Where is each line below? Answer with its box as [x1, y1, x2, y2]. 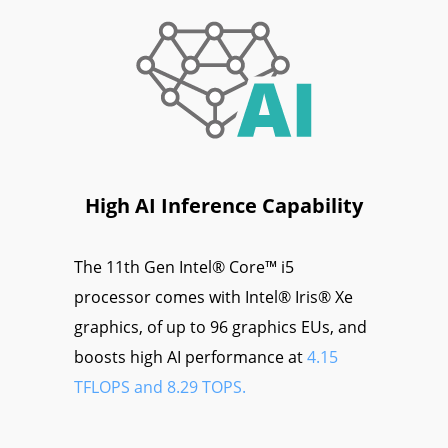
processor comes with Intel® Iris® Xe [74, 286, 353, 309]
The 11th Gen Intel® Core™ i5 [74, 256, 294, 279]
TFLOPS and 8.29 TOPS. [74, 376, 246, 399]
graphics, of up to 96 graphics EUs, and [74, 316, 367, 339]
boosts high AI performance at [74, 346, 307, 369]
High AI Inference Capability [85, 192, 363, 220]
